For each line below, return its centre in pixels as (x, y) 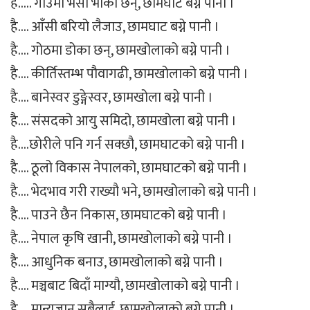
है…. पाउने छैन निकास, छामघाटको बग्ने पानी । (119, 215)
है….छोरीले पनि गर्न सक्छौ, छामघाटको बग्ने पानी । (128, 144)
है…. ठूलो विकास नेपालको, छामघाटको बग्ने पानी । (129, 168)
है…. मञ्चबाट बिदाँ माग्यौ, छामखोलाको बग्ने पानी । (125, 285)
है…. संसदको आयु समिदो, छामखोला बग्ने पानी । (124, 121)
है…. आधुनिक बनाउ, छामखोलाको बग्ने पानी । (117, 262)
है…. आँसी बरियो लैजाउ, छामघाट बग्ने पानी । (115, 27)
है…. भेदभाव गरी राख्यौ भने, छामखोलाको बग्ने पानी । (134, 191)
